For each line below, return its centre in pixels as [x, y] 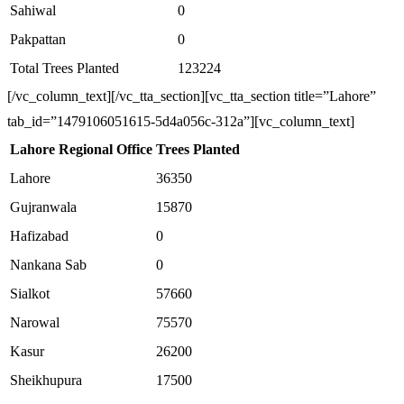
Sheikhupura [46, 380]
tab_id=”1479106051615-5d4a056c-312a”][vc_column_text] [181, 121]
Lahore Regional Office [81, 149]
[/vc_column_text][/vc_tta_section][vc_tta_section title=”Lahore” [192, 96]
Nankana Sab [48, 265]
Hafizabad [39, 236]
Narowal [35, 322]
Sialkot [30, 294]
